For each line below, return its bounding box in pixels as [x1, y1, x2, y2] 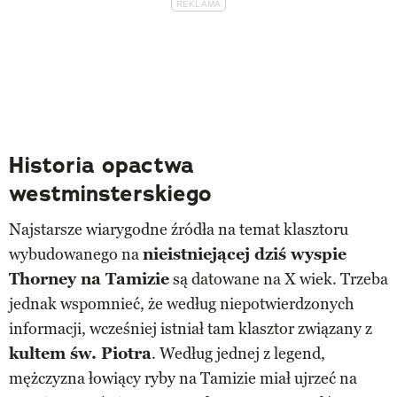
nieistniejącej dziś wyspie [143, 244, 346, 264]
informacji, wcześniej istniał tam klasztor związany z [9, 318, 372, 339]
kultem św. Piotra [9, 343, 152, 363]
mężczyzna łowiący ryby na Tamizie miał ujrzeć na [9, 368, 357, 388]
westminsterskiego [9, 178, 212, 208]
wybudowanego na [9, 244, 143, 264]
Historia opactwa [9, 150, 194, 180]
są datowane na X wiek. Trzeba [169, 269, 388, 289]
